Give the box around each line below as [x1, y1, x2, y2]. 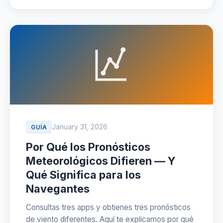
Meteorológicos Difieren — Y [26, 154, 175, 167]
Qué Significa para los [26, 168, 141, 181]
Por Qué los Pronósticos [26, 140, 150, 153]
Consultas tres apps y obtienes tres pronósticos [26, 203, 191, 212]
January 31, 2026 [52, 123, 108, 131]
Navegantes [26, 182, 90, 195]
